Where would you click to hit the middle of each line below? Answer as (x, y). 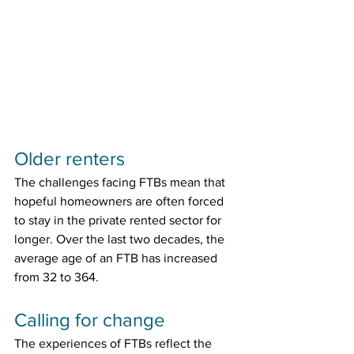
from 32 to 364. (56, 277)
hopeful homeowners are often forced (121, 201)
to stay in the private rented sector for (119, 220)
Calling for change (90, 320)
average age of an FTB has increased (117, 258)
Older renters (70, 159)
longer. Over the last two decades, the (121, 239)
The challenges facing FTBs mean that (121, 183)
